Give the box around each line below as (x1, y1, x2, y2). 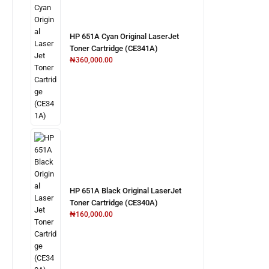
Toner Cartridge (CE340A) (70, 198, 158, 207)
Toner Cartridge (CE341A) (70, 44, 158, 53)
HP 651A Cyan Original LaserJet (70, 32, 179, 41)
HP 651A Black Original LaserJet (70, 186, 181, 195)
